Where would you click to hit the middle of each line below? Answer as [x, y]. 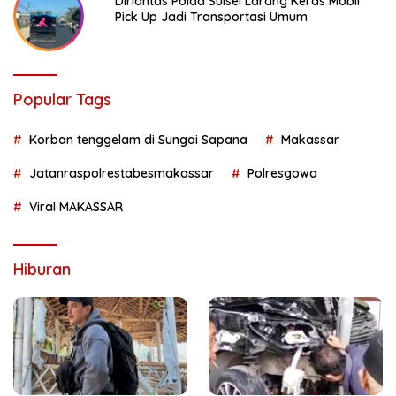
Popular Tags [62, 100]
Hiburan [42, 270]
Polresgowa [282, 174]
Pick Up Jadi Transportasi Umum [211, 17]
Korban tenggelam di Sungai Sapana [138, 140]
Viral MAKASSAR [76, 207]
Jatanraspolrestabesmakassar [122, 174]
